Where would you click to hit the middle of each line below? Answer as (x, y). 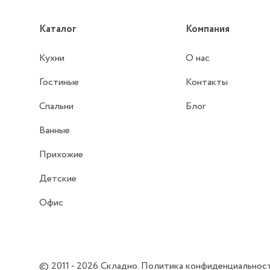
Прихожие (61, 155)
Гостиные (59, 83)
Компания (208, 30)
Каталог (58, 30)
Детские (58, 179)
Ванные (55, 131)
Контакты (207, 83)
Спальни (57, 107)
